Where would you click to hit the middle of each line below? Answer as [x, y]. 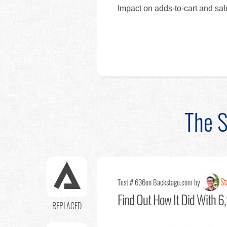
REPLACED [67, 205]
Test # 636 [131, 182]
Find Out [134, 199]
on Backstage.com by [173, 182]
